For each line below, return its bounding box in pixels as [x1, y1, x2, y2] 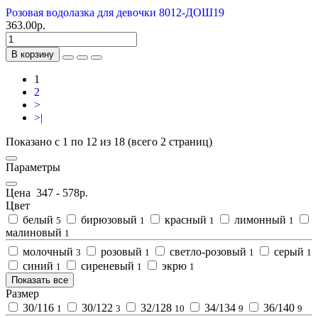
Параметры [6, 160, 60, 173]
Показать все [11, 274, 68, 285]
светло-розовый [167, 245, 249, 258]
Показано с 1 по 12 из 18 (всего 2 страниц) [6, 135, 212, 148]
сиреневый [78, 259, 137, 272]
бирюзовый [78, 213, 140, 226]
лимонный [231, 213, 289, 226]
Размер [6, 287, 39, 300]
